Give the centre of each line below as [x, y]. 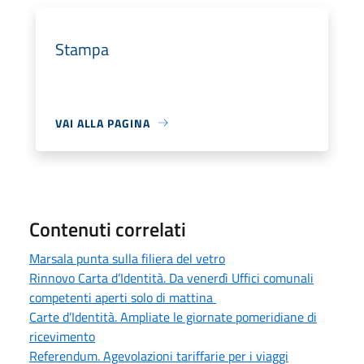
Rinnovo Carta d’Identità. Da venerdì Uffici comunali [171, 277]
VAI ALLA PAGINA [103, 123]
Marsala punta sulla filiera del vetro [127, 258]
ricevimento [62, 336]
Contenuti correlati [108, 229]
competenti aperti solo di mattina [123, 297]
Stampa [82, 49]
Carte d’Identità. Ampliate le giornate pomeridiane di [173, 316]
